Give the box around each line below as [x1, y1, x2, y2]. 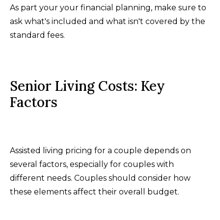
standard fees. [10, 30, 65, 40]
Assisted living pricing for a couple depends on [10, 145, 191, 155]
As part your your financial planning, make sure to [10, 2, 206, 12]
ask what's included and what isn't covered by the [10, 16, 205, 26]
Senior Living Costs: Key [10, 77, 165, 95]
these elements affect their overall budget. [10, 187, 179, 196]
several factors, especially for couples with [10, 159, 174, 169]
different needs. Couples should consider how [10, 173, 191, 183]
